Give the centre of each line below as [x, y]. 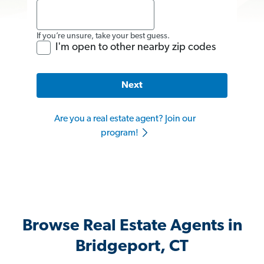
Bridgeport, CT [132, 247]
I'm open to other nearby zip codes [136, 47]
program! [120, 133]
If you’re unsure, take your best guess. [103, 36]
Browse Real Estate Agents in [132, 227]
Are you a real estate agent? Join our [125, 119]
